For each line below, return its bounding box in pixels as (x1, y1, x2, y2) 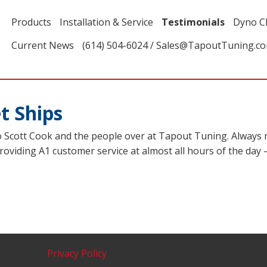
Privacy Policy (46, 247, 107, 260)
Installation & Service (60, 15, 153, 29)
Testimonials (162, 15, 225, 29)
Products (11, 15, 51, 29)
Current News (11, 39, 74, 52)
